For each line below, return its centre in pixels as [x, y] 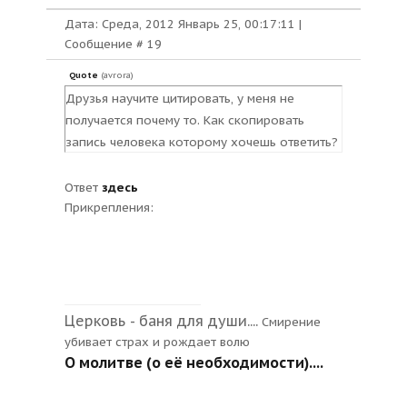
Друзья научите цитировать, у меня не [180, 98]
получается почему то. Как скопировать [185, 120]
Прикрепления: [109, 208]
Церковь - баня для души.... [161, 321]
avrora [117, 75]
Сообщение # [106, 44]
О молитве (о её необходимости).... [194, 362]
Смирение [289, 322]
